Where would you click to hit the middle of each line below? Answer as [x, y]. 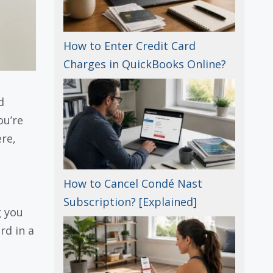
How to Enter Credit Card [129, 45]
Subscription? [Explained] [130, 201]
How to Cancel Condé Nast [133, 183]
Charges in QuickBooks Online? [144, 64]
